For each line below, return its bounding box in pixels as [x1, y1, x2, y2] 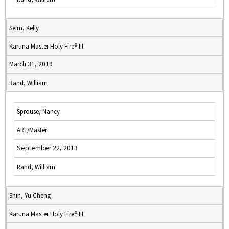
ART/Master [17, 126, 47, 134]
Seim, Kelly [9, 24, 39, 32]
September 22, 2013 [17, 144, 78, 152]
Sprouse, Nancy [17, 107, 60, 116]
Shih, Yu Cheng [9, 191, 51, 199]
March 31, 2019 [9, 60, 53, 68]
